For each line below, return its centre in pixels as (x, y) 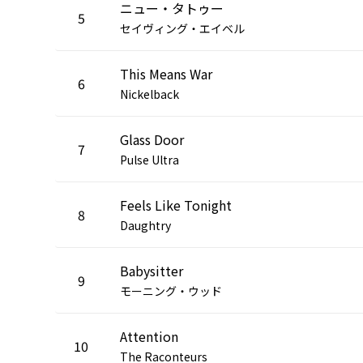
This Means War (166, 73)
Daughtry (145, 225)
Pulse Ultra (149, 159)
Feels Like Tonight (176, 205)
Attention (149, 336)
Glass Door (152, 139)
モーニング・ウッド (171, 290)
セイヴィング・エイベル (182, 28)
